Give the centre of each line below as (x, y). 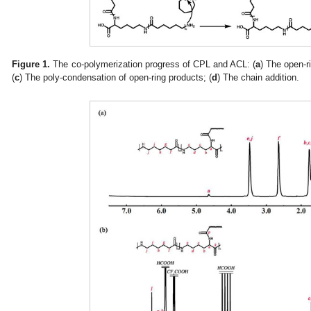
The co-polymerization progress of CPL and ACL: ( (153, 64)
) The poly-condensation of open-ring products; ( (116, 77)
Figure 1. (31, 64)
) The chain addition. (259, 77)
